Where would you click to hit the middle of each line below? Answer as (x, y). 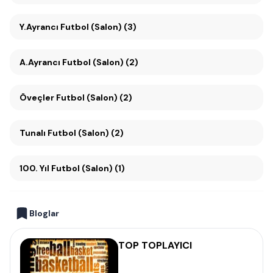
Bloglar (44, 213)
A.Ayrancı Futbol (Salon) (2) (79, 62)
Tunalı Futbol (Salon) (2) (72, 133)
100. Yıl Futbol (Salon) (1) (88, 168)
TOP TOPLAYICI (155, 245)
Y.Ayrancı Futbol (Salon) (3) (78, 27)
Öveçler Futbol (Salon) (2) (76, 97)
